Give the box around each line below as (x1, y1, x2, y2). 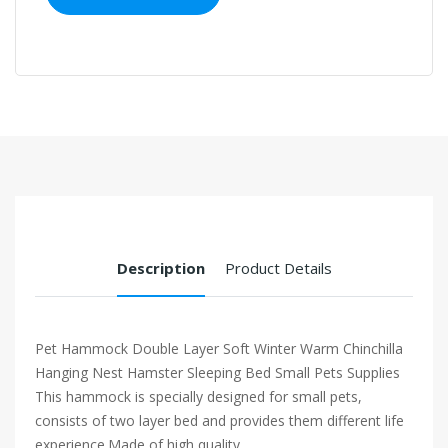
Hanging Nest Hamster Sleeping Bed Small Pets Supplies (35, 363, 400, 382)
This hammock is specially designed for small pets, (35, 387, 362, 406)
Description (116, 258, 205, 278)
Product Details (224, 258, 332, 278)
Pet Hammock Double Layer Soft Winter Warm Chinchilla (35, 339, 403, 358)
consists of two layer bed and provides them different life (35, 411, 404, 430)
